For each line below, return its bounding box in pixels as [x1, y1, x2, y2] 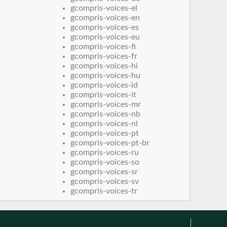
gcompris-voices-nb [70, 109, 141, 118]
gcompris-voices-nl [70, 119, 138, 128]
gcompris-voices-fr [70, 52, 138, 60]
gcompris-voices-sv [70, 177, 139, 185]
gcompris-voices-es [70, 23, 139, 31]
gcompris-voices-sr [70, 167, 138, 176]
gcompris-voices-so [70, 158, 140, 166]
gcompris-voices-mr [70, 100, 141, 108]
